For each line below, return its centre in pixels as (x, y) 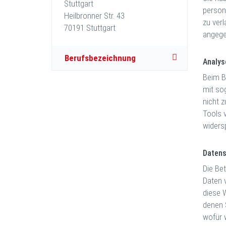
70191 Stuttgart (84, 28)
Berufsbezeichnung (100, 58)
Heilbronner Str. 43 (88, 16)
